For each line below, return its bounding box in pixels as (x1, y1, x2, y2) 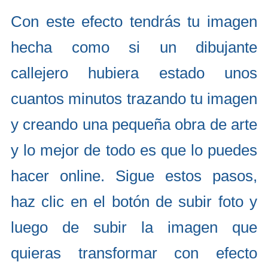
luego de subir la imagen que (11, 218, 257, 236)
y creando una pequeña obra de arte (11, 115, 257, 133)
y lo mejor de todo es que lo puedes (11, 141, 257, 159)
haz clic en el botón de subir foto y (11, 193, 257, 211)
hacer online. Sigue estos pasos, (11, 167, 257, 185)
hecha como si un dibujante (11, 38, 257, 56)
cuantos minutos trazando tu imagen (11, 90, 257, 108)
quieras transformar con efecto (11, 244, 257, 262)
